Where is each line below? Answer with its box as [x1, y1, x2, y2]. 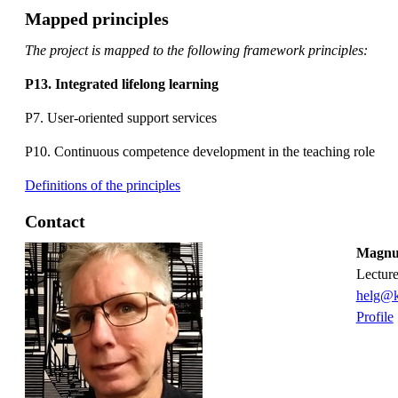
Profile [355, 308, 394, 324]
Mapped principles [25, 8, 169, 28]
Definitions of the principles [25, 177, 180, 193]
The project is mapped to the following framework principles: [25, 42, 368, 58]
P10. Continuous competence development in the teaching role [25, 143, 375, 159]
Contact [25, 211, 85, 231]
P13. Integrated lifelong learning [25, 76, 219, 92]
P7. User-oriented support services [25, 109, 217, 125]
